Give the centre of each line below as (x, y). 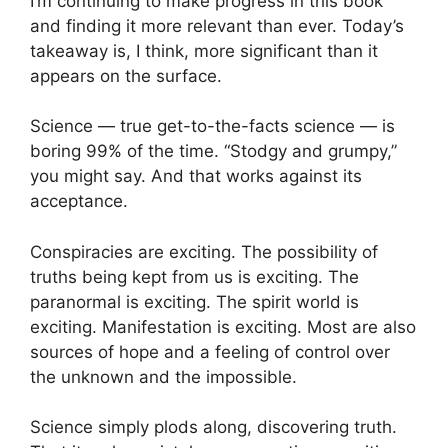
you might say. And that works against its (196, 176)
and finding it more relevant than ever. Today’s (217, 25)
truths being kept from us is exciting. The (194, 276)
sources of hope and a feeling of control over (210, 351)
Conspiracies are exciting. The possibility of (204, 251)
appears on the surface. (126, 75)
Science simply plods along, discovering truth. (213, 427)
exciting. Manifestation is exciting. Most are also (223, 326)
